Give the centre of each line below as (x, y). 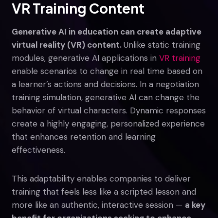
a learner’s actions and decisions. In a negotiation (105, 84)
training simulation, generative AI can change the (106, 97)
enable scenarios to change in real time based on (107, 71)
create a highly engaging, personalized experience (108, 123)
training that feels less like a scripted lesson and (104, 191)
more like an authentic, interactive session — (98, 205)
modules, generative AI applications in (85, 58)
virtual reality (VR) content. (68, 45)
